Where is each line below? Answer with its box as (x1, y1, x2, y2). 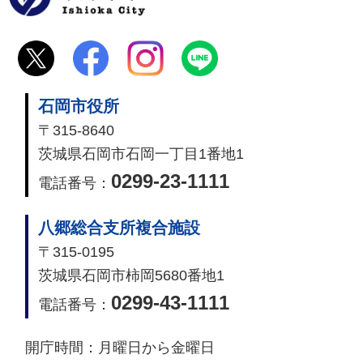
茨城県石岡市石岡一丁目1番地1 (37, 145, 244, 162)
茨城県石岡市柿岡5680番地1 (37, 267, 224, 284)
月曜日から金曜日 (98, 340, 216, 357)
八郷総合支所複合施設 (37, 219, 200, 237)
